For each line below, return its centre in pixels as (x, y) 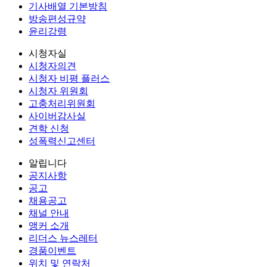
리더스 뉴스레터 (63, 238)
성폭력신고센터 (62, 141)
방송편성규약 (57, 19)
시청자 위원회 (58, 91)
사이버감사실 (57, 116)
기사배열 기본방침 (68, 7)
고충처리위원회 (62, 104)
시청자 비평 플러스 (69, 79)
